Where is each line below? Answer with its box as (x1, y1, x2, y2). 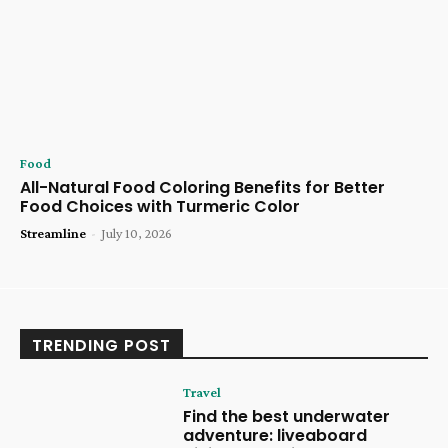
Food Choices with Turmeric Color (20, 194, 300, 218)
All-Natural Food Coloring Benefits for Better (20, 175, 385, 199)
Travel (183, 383, 222, 400)
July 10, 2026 (101, 224, 172, 241)
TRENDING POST (32, 333, 171, 357)
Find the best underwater (183, 404, 391, 428)
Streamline (20, 224, 86, 241)
